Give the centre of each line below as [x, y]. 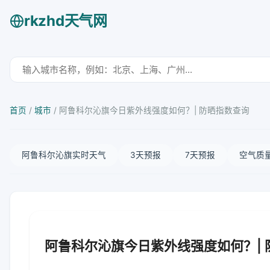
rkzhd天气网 [66, 21]
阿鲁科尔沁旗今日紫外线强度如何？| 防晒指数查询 [154, 110]
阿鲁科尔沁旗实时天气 [64, 155]
